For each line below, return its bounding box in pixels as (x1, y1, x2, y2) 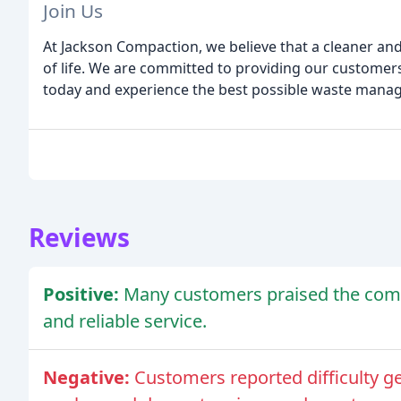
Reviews (29, 220, 130, 255)
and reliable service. (43, 309, 207, 334)
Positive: (43, 282, 124, 307)
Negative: (43, 365, 134, 390)
